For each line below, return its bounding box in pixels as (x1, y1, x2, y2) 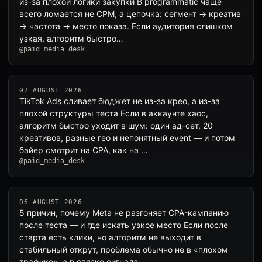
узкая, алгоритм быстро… (19, 33, 123, 43)
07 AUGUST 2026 (19, 87, 82, 94)
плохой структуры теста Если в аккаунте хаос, (19, 108, 208, 118)
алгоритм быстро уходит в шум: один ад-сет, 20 (19, 120, 213, 130)
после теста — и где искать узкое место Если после (19, 220, 228, 230)
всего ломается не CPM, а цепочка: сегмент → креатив (19, 9, 241, 19)
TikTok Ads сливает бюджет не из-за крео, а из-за (19, 96, 220, 106)
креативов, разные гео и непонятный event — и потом (19, 133, 235, 143)
